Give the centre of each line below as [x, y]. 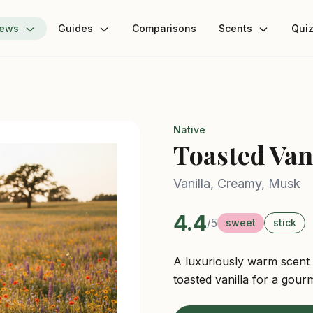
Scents [237, 28]
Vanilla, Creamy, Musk [237, 183]
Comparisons [164, 28]
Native [189, 130]
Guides [77, 28]
